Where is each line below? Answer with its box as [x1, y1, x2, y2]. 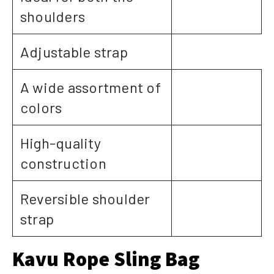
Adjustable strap [20, 43, 128, 61]
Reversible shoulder [20, 190, 150, 208]
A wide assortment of [20, 78, 161, 97]
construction [20, 154, 106, 172]
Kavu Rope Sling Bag [12, 246, 199, 272]
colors [20, 98, 62, 117]
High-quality [20, 134, 101, 152]
